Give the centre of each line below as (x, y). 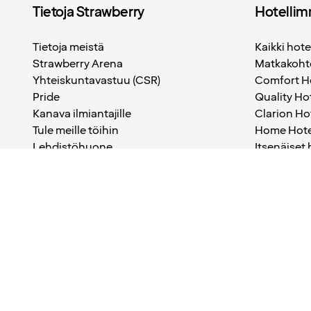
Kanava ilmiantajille (82, 114)
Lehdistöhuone (73, 147)
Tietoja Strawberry (89, 12)
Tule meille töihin (76, 131)
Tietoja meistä (68, 47)
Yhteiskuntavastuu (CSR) (96, 81)
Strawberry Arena (78, 64)
